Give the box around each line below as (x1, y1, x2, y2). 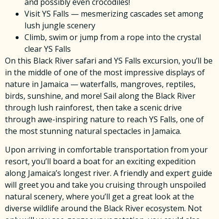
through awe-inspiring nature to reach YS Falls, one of (5, 113, 204, 125)
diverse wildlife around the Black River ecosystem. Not (5, 203, 202, 214)
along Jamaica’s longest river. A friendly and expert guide (5, 168, 212, 179)
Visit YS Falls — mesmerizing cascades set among (24, 8, 203, 19)
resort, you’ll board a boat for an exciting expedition (5, 156, 196, 167)
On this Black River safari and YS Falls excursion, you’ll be (5, 55, 213, 66)
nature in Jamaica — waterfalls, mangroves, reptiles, (5, 78, 196, 89)
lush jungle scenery (24, 20, 95, 31)
